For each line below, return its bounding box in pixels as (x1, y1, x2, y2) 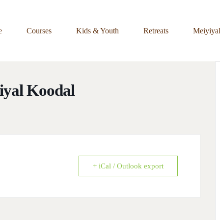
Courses (27, 26, 52, 35)
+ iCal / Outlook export (93, 162, 164, 170)
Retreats (143, 26, 168, 35)
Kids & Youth (76, 26, 119, 35)
